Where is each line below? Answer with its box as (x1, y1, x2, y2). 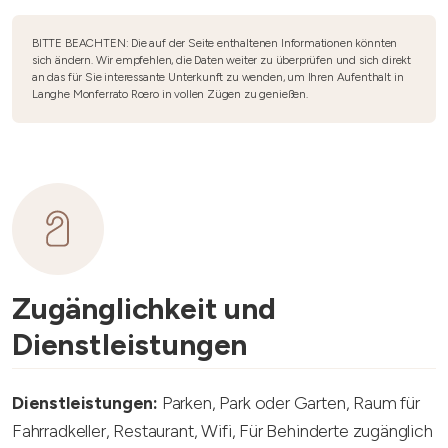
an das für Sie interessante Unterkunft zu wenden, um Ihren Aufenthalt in (32, 70, 404, 84)
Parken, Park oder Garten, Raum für (158, 392, 420, 413)
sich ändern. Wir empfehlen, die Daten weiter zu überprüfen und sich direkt (32, 53, 411, 67)
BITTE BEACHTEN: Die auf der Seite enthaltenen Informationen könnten (32, 36, 398, 50)
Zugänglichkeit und (12, 290, 276, 327)
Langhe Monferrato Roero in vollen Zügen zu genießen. (32, 87, 308, 101)
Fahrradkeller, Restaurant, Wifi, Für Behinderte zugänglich (12, 420, 433, 441)
